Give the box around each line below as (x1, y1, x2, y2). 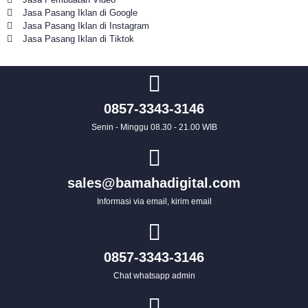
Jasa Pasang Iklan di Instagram (22, 20, 149, 31)
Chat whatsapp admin (113, 270, 195, 280)
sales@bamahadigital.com (67, 175, 241, 190)
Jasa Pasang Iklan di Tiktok (22, 33, 134, 44)
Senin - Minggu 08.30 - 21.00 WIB (91, 122, 217, 132)
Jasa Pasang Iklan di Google (22, 7, 137, 18)
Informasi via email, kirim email (96, 196, 212, 206)
